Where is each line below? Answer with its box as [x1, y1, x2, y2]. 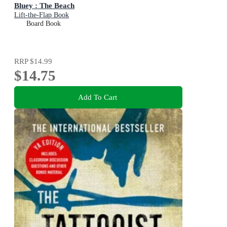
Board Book [26, 20, 61, 28]
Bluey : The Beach [14, 1, 74, 10]
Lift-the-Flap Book [14, 11, 69, 19]
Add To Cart [78, 92, 117, 101]
